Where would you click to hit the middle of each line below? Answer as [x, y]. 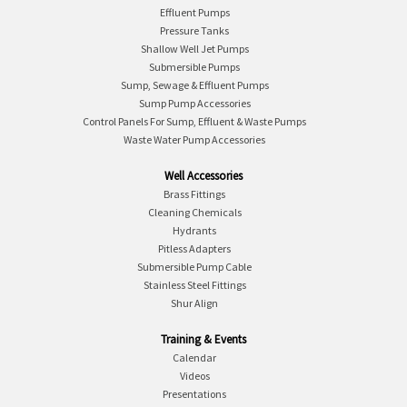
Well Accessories [203, 176]
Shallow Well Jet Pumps [194, 49]
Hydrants [194, 230]
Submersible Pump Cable [194, 267]
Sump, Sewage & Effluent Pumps [194, 85]
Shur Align [194, 303]
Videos [194, 376]
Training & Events [203, 339]
